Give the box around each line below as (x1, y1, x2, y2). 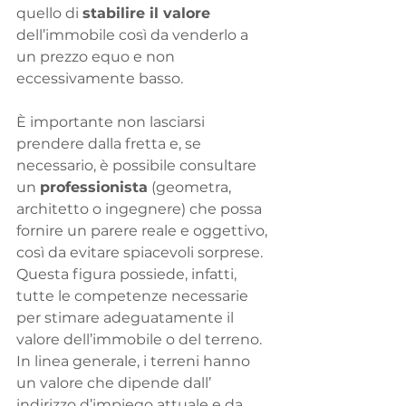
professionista (40, 179, 148, 197)
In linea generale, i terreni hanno (16, 353, 254, 371)
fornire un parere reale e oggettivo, (16, 222, 271, 240)
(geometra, (148, 179, 235, 197)
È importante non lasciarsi (16, 113, 208, 131)
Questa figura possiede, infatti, (16, 266, 240, 284)
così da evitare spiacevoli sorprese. (16, 244, 263, 262)
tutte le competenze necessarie (16, 287, 252, 305)
